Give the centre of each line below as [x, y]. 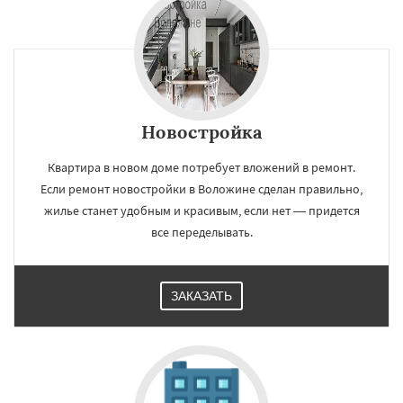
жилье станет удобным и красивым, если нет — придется [201, 210]
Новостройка [201, 131]
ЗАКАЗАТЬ [201, 296]
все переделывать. [201, 232]
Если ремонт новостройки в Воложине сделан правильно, [201, 188]
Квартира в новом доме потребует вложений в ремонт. [201, 167]
